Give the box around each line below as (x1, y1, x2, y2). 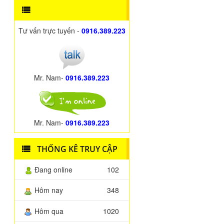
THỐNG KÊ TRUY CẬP (35, 143, 118, 154)
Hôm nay (34, 185, 63, 195)
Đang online (34, 164, 73, 174)
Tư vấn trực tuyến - (18, 25, 81, 35)
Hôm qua (34, 205, 64, 216)
